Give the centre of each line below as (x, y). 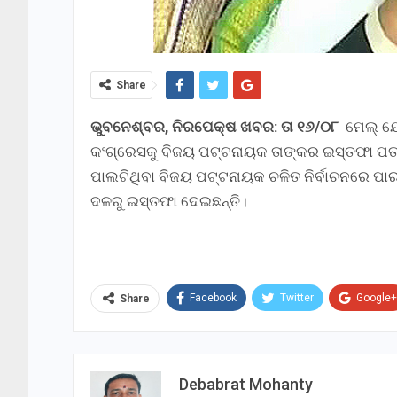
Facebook (213, 297)
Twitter (297, 297)
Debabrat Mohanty (246, 384)
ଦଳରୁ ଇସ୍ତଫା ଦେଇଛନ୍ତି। (169, 202)
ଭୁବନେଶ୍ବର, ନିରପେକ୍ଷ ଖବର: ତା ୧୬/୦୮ (214, 127)
